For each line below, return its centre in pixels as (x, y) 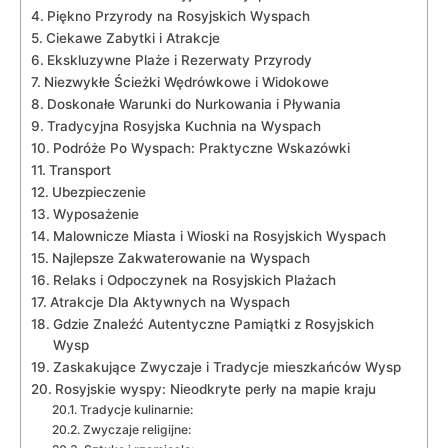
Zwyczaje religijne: (136, 429)
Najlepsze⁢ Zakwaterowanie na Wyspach (180, 257)
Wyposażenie (95, 213)
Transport (79, 169)
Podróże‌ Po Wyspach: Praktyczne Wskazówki (201, 147)
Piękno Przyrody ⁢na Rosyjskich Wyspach (178, 15)
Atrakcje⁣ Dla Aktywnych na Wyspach (169, 301)
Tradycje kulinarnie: (136, 409)
